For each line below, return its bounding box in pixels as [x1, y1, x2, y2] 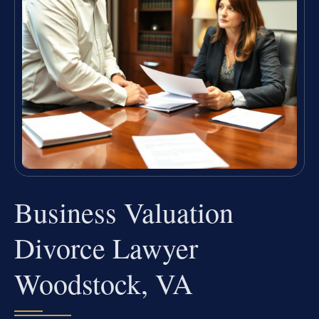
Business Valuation [14, 193, 234, 231]
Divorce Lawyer [14, 229, 198, 267]
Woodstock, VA [14, 264, 193, 303]
